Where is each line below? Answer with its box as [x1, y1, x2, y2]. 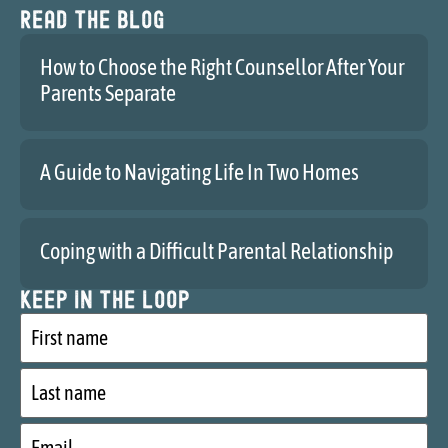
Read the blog [20, 8, 165, 34]
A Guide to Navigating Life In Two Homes [40, 158, 359, 185]
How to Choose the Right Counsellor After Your [40, 53, 404, 80]
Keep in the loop [20, 288, 190, 314]
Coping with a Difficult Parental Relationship [40, 237, 393, 264]
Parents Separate [40, 79, 176, 106]
